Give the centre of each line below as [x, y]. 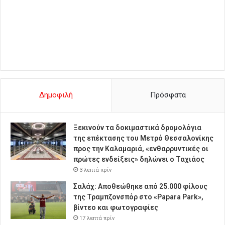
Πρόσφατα [168, 95]
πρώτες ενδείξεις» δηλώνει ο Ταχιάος [139, 159]
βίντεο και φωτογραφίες [116, 207]
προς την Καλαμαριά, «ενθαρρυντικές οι [141, 148]
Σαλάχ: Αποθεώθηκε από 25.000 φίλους [140, 186]
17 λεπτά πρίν [97, 218]
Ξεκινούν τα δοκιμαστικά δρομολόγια [137, 127]
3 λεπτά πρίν [95, 170]
